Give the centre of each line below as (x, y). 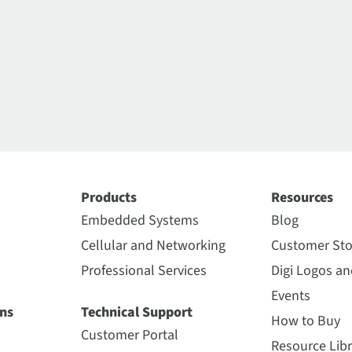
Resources (302, 197)
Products (109, 197)
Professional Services (144, 270)
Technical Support (137, 312)
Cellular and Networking (153, 245)
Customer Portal (130, 335)
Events (290, 295)
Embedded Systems (140, 220)
